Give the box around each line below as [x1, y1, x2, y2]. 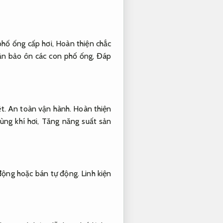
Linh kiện [81, 169, 111, 179]
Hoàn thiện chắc [56, 39, 111, 49]
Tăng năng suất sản [41, 116, 111, 126]
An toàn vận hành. [7, 104, 72, 113]
